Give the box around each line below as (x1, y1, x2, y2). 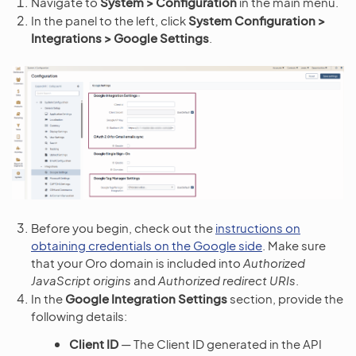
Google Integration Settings (65, 290, 227, 306)
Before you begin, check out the (31, 219, 215, 235)
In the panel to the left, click (31, 13, 188, 28)
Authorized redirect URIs (158, 272, 296, 288)
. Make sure (262, 237, 326, 253)
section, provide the (227, 290, 343, 306)
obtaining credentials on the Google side (31, 237, 262, 253)
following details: (31, 308, 127, 323)
